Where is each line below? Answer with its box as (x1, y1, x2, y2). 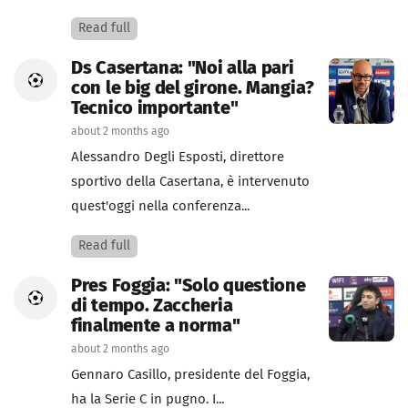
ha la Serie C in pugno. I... (71, 393, 224, 406)
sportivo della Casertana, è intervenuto (71, 175, 310, 189)
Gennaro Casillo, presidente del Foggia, (71, 368, 310, 382)
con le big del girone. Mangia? (71, 79, 314, 97)
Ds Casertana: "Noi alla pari (71, 59, 294, 77)
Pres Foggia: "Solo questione (71, 277, 306, 295)
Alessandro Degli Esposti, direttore (71, 150, 284, 164)
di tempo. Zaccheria (71, 297, 233, 315)
